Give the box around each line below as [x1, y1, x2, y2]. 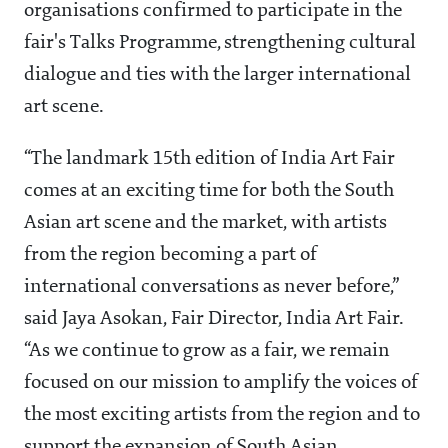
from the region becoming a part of [24, 245, 317, 266]
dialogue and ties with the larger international [24, 65, 411, 86]
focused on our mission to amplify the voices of [24, 373, 418, 394]
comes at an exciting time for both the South [24, 181, 394, 202]
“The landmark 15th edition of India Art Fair [24, 149, 395, 170]
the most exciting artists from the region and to [24, 405, 420, 426]
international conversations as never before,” [24, 277, 399, 298]
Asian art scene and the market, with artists [24, 213, 387, 234]
